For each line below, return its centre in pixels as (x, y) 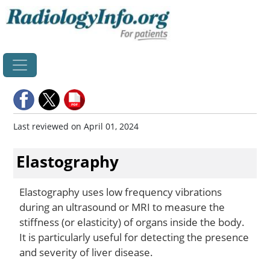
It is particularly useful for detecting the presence (134, 237)
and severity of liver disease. (86, 252)
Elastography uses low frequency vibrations (121, 192)
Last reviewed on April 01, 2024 (76, 126)
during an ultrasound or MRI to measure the (122, 207)
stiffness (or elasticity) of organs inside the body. (132, 222)
